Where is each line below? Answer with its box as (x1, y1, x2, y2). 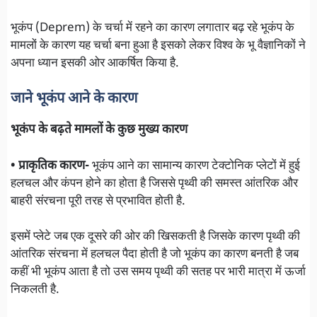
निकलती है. (11, 282, 59, 299)
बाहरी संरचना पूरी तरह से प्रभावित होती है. (11, 193, 185, 209)
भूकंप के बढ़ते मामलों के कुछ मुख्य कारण (11, 122, 188, 139)
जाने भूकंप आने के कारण (11, 90, 137, 109)
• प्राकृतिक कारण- (11, 158, 89, 174)
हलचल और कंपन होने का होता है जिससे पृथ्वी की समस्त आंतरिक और (11, 175, 298, 192)
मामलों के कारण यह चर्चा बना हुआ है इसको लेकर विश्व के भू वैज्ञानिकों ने (11, 38, 306, 54)
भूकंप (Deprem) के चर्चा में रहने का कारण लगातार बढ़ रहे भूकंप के (11, 20, 294, 36)
